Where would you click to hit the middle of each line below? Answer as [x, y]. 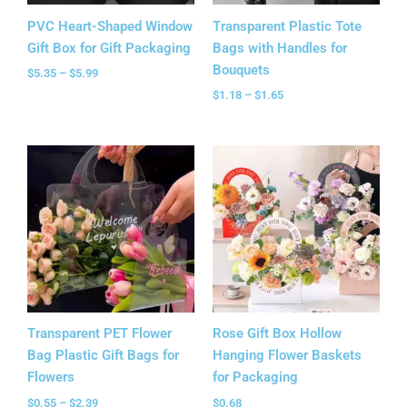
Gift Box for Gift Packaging [109, 48]
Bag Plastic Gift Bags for [103, 356]
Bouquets [241, 69]
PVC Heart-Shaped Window [110, 26]
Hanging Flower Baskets [287, 356]
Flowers [51, 377]
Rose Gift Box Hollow [277, 334]
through [117, 198]
